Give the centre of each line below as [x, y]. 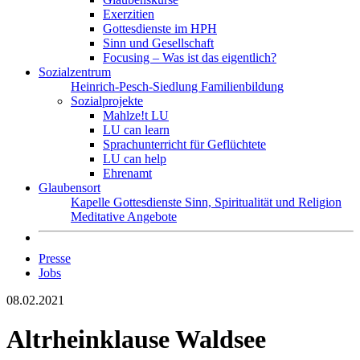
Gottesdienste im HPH [160, 29]
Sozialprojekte [107, 101]
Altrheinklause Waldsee [136, 340]
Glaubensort [70, 188]
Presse [55, 258]
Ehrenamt [127, 173]
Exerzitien [129, 14]
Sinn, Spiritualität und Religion [263, 202]
